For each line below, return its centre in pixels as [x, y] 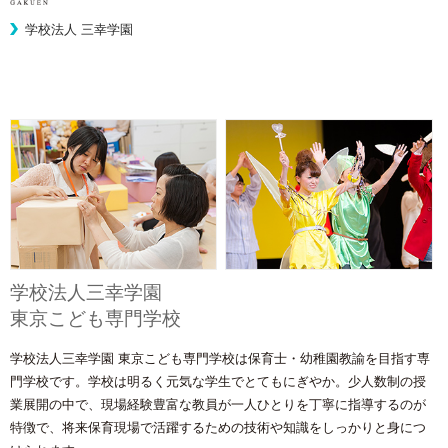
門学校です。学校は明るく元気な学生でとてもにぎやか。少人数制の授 [218, 381]
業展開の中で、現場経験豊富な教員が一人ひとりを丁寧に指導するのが [218, 404]
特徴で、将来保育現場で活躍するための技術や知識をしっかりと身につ [218, 427]
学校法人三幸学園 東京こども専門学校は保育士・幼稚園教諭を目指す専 [220, 358]
